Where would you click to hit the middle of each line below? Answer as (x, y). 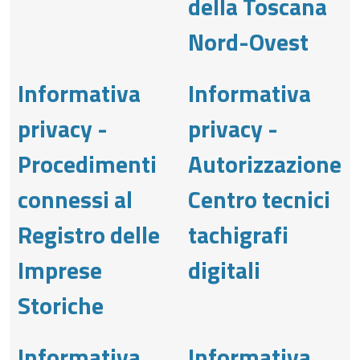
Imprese (60, 270)
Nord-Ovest (248, 41)
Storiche (61, 305)
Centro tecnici (259, 199)
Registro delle (89, 234)
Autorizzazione (265, 164)
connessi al (75, 199)
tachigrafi (238, 234)
